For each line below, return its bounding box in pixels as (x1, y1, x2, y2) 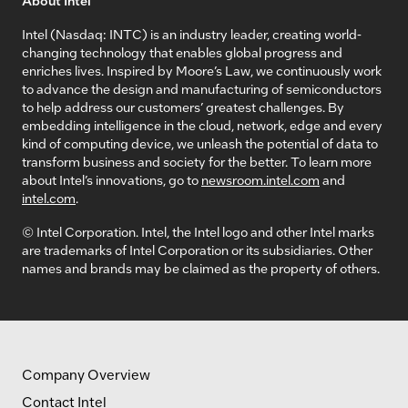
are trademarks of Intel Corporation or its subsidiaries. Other (22, 240, 372, 258)
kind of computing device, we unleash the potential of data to (22, 134, 378, 151)
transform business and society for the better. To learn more (22, 152, 372, 169)
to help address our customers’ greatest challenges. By (22, 97, 344, 115)
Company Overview (22, 364, 150, 383)
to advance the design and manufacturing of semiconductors (22, 79, 382, 97)
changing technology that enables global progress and (22, 43, 342, 60)
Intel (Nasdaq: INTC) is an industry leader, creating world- (22, 25, 362, 42)
